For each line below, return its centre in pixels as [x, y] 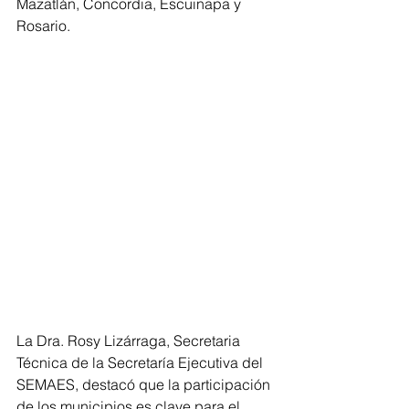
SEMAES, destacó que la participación [145, 384]
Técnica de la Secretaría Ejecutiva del [142, 362]
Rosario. [43, 26]
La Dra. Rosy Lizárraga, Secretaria [130, 340]
